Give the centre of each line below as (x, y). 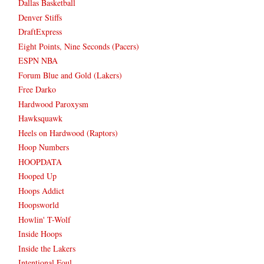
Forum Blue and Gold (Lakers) (70, 75)
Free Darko (37, 90)
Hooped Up (37, 176)
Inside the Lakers (47, 248)
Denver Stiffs (40, 17)
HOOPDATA (40, 161)
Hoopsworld (39, 205)
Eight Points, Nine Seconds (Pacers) (79, 46)
